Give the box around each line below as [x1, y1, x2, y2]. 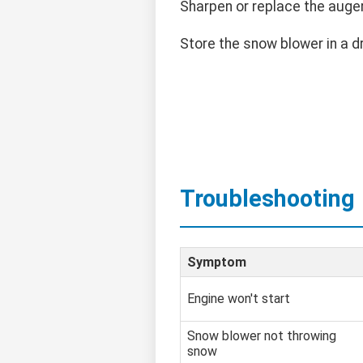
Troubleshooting [180, 185, 355, 212]
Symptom [187, 254, 246, 270]
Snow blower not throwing [187, 327, 336, 344]
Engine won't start [187, 290, 290, 306]
